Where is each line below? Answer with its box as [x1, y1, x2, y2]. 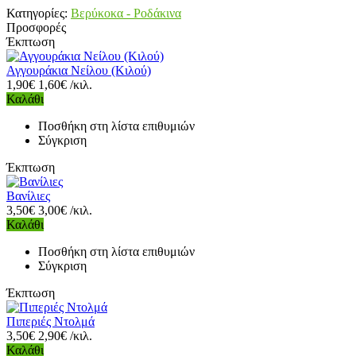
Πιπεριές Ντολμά [6, 315, 95, 328]
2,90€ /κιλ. [38, 329, 92, 342]
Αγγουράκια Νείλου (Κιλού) [6, 64, 151, 77]
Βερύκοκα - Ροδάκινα [71, 6, 181, 20]
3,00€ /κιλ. [38, 203, 92, 217]
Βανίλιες [6, 189, 50, 203]
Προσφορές [6, 21, 66, 34]
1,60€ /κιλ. [38, 78, 92, 91]
